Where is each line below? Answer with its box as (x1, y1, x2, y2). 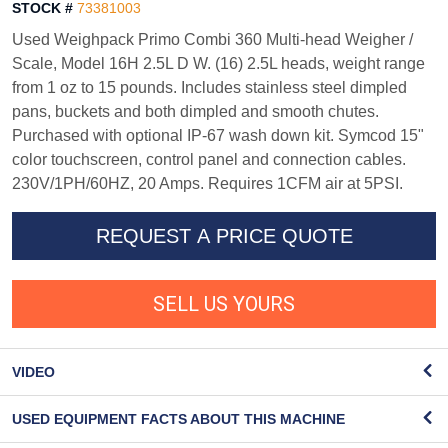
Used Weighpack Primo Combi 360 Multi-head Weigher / (12, 31, 413, 49)
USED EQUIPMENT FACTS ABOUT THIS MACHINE (12, 411, 345, 428)
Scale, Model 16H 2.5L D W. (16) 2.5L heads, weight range (12, 55, 425, 73)
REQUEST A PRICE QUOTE (95, 225, 353, 248)
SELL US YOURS (153, 292, 295, 317)
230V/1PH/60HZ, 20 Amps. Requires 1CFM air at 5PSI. (12, 175, 403, 193)
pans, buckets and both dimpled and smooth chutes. (12, 103, 379, 121)
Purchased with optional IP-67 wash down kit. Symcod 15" (12, 127, 424, 145)
